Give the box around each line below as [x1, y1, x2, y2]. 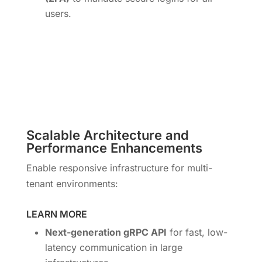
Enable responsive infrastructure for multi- [26, 161, 212, 174]
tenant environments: [26, 177, 118, 189]
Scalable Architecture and [26, 127, 189, 143]
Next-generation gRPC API [44, 226, 167, 238]
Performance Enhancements [26, 140, 202, 156]
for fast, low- [166, 226, 227, 238]
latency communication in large [44, 241, 182, 253]
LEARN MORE [26, 208, 87, 220]
